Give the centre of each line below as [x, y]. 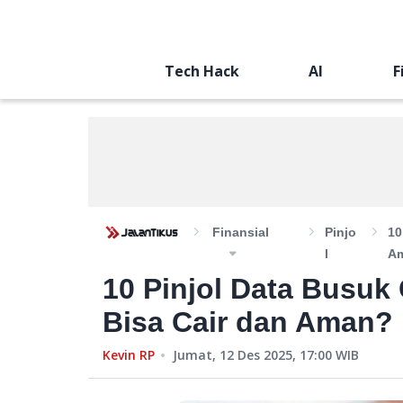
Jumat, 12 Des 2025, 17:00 [252, 355]
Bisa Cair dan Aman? [248, 322]
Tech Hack [201, 71]
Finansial [241, 232]
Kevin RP [129, 355]
